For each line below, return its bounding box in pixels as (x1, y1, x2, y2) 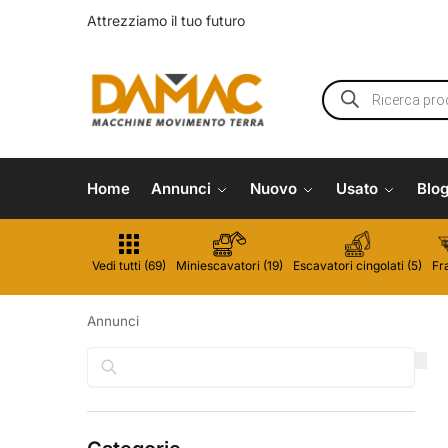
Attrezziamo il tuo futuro (87, 12, 245, 30)
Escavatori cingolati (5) (293, 258, 422, 274)
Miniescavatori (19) (176, 258, 283, 274)
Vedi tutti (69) (92, 258, 166, 274)
